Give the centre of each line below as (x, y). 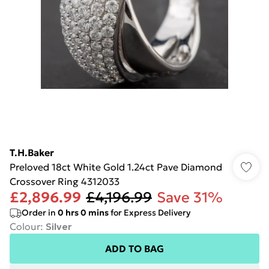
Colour (25, 226)
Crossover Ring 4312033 (65, 181)
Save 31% (190, 198)
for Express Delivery (150, 213)
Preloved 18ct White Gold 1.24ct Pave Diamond (116, 167)
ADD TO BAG (134, 249)
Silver (59, 226)
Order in (40, 213)
